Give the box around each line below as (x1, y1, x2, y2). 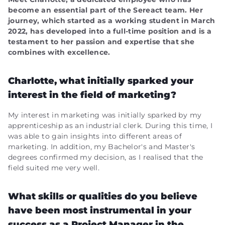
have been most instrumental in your (8, 205, 191, 216)
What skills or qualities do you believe (8, 191, 197, 202)
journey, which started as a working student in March (8, 16, 215, 25)
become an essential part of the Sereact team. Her (8, 6, 203, 15)
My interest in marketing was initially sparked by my (8, 110, 202, 120)
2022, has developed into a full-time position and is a (8, 27, 211, 36)
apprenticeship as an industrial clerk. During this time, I (8, 121, 213, 130)
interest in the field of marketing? (8, 89, 176, 100)
